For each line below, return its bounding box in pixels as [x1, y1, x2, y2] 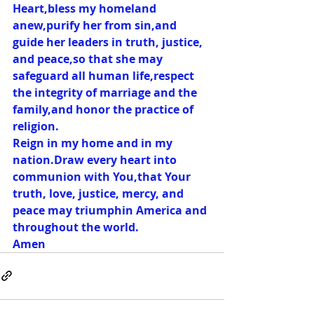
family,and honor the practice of [13, 101, 196, 117]
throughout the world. [13, 219, 139, 235]
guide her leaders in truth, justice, [13, 34, 205, 50]
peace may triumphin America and [13, 202, 210, 218]
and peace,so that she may [13, 50, 165, 67]
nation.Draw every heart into [13, 151, 179, 168]
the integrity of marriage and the [13, 84, 200, 100]
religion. [13, 118, 59, 134]
